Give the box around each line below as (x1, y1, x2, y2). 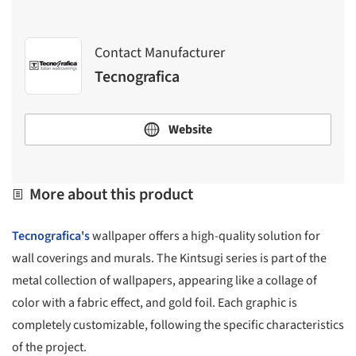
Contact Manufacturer (95, 43, 225, 64)
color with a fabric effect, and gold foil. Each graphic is (12, 294, 297, 312)
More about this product (26, 182, 193, 206)
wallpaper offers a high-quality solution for (90, 227, 320, 246)
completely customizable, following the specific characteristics (12, 316, 344, 335)
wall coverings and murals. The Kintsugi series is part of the (12, 250, 327, 268)
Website (166, 120, 212, 138)
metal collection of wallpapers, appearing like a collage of (12, 272, 317, 290)
